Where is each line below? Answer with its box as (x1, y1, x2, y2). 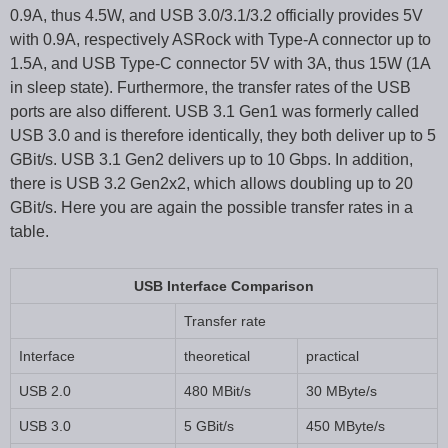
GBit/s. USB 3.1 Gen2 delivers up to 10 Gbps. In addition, (10, 150, 413, 168)
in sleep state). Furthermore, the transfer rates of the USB (10, 78, 411, 96)
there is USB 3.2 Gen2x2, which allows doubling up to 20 (10, 174, 413, 192)
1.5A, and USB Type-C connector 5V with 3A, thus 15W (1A (10, 54, 430, 72)
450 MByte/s (306, 417, 385, 434)
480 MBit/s (184, 382, 251, 399)
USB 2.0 (19, 382, 71, 399)
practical (306, 347, 359, 364)
